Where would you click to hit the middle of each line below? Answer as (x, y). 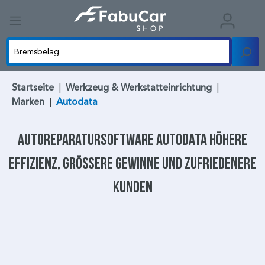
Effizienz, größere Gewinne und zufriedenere (132, 163)
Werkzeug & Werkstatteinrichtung (139, 88)
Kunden (132, 187)
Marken (28, 102)
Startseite (33, 88)
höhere (228, 140)
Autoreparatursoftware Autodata (112, 140)
